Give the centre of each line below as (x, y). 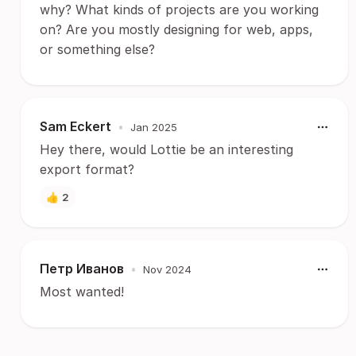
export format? (87, 169)
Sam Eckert (75, 126)
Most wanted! (82, 292)
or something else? (97, 49)
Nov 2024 (167, 269)
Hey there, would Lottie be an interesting (166, 149)
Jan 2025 (154, 127)
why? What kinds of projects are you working (179, 10)
